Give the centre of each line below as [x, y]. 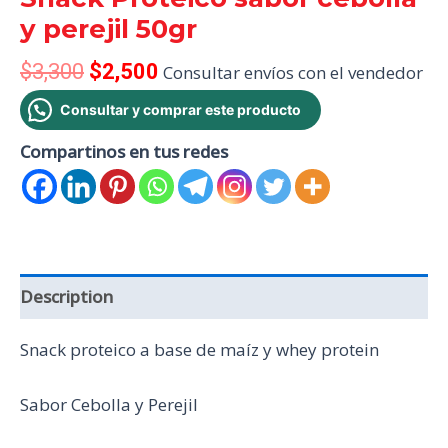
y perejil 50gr [108, 28]
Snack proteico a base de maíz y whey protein [199, 350]
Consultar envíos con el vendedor [293, 72]
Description [66, 296]
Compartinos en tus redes [124, 152]
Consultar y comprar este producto [180, 110]
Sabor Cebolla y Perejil [109, 405]
